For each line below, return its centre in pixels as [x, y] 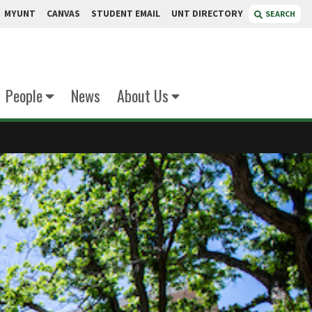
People [24, 95]
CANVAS [63, 14]
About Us [142, 95]
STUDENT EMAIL [126, 14]
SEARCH [280, 14]
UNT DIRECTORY [207, 14]
